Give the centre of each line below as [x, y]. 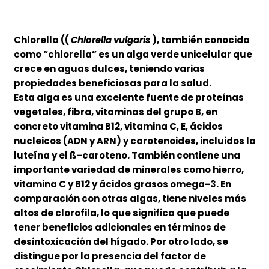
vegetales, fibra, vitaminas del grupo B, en [115, 112]
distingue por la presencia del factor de [110, 256]
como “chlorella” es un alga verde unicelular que [133, 55]
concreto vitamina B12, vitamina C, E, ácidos [118, 127]
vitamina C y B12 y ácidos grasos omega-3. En [122, 184]
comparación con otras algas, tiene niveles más [130, 199]
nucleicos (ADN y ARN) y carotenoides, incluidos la [134, 141]
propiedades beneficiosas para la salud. [112, 83]
